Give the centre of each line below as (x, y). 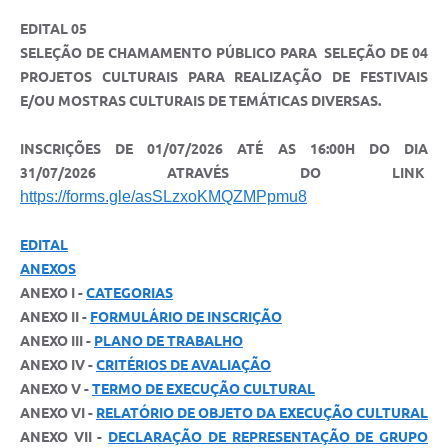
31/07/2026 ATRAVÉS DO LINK (224, 173)
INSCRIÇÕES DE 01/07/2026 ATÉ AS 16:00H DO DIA (224, 149)
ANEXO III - (57, 341)
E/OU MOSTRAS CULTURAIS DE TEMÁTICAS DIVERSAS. (200, 101)
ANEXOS (48, 269)
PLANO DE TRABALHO (168, 341)
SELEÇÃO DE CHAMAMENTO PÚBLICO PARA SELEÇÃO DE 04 (224, 53)
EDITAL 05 (53, 29)
